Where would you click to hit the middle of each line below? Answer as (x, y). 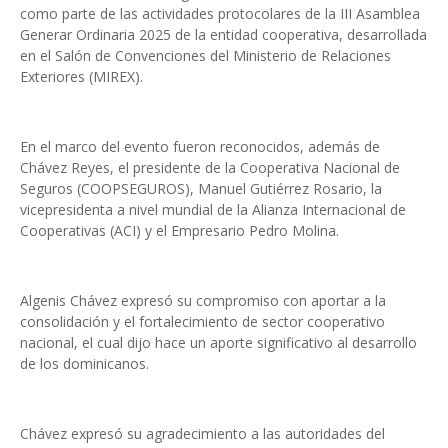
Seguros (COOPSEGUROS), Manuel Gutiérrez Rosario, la (201, 188)
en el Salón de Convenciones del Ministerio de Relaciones (205, 55)
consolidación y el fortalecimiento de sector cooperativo (202, 321)
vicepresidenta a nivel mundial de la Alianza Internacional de (213, 209)
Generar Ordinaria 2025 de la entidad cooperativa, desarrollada (223, 34)
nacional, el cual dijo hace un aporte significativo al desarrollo (218, 342)
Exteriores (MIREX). (85, 76)
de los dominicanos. (84, 363)
